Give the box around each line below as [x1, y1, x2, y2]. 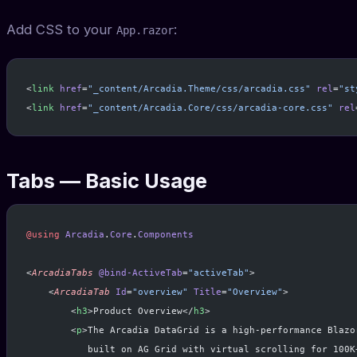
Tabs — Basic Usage [6, 168, 207, 194]
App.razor [116, 24, 174, 37]
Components [138, 229, 194, 241]
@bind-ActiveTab [93, 267, 182, 279]
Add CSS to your [6, 22, 116, 38]
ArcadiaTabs [32, 267, 93, 279]
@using [26, 229, 60, 241]
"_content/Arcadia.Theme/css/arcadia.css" [88, 83, 311, 95]
